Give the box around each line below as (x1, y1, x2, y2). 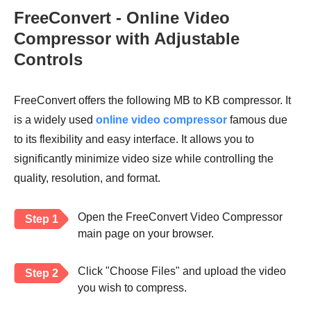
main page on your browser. (78, 228, 214, 240)
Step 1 (25, 213, 58, 226)
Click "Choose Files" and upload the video (78, 265, 286, 278)
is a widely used (14, 114, 96, 126)
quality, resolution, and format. (14, 172, 160, 185)
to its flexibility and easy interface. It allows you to (14, 133, 254, 146)
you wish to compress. (78, 282, 187, 294)
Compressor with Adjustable (14, 29, 239, 49)
